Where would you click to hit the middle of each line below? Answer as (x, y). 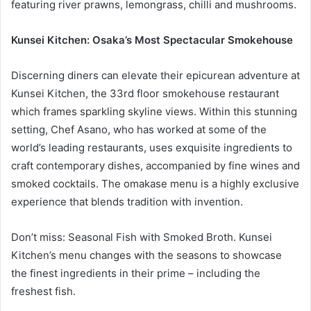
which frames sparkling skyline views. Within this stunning (154, 112)
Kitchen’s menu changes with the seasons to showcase (146, 255)
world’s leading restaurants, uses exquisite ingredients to (152, 148)
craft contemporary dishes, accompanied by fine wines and (155, 166)
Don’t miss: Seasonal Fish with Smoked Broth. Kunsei (142, 237)
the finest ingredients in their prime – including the (136, 274)
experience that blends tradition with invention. (127, 202)
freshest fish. (43, 292)
